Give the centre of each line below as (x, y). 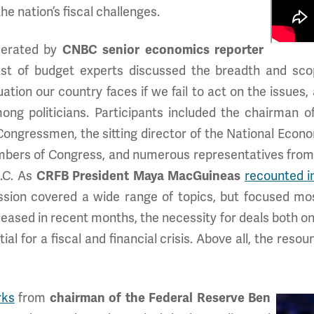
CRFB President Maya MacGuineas (140, 176)
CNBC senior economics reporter (163, 50)
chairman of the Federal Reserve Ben (160, 298)
